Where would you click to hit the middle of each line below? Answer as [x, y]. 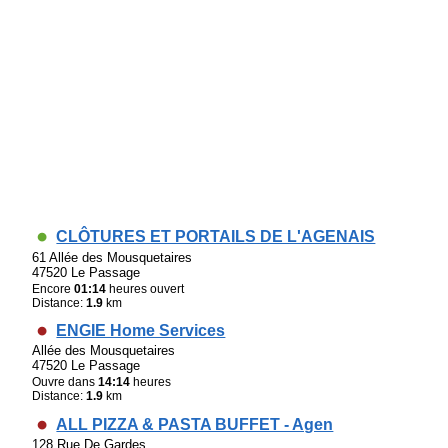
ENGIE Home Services [141, 330]
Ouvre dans [65, 382]
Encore [53, 288]
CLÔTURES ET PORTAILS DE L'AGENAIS [216, 237]
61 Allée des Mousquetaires [112, 257]
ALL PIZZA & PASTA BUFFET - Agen [195, 424]
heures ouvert [145, 288]
